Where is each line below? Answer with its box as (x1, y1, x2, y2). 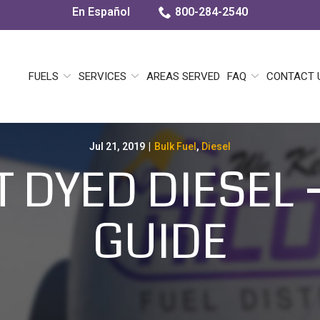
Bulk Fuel (154, 141, 196, 152)
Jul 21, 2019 (89, 141, 145, 152)
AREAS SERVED (146, 70, 221, 83)
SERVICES (79, 70, 127, 83)
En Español (72, 5, 130, 19)
